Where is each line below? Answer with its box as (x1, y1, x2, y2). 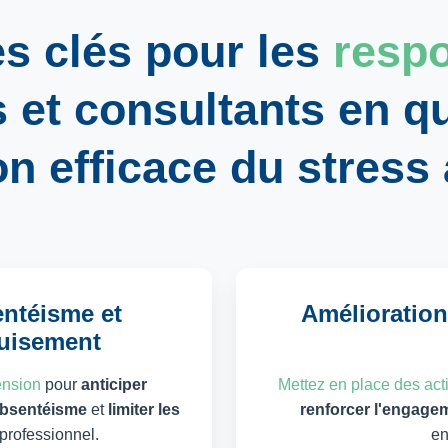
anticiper (81, 375, 147, 393)
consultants (74, 83, 325, 134)
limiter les (108, 400, 180, 418)
